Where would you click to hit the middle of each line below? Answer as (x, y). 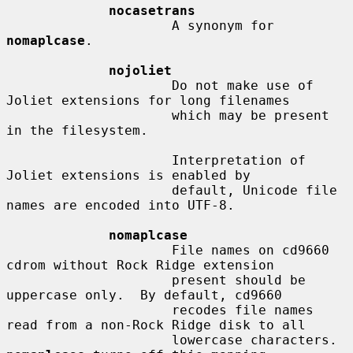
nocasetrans (152, 10)
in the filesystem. (77, 130)
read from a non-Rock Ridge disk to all (156, 325)
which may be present (89, 115)
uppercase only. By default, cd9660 (144, 295)
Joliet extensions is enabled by (128, 175)
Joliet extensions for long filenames (148, 100)
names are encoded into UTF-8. (121, 205)
